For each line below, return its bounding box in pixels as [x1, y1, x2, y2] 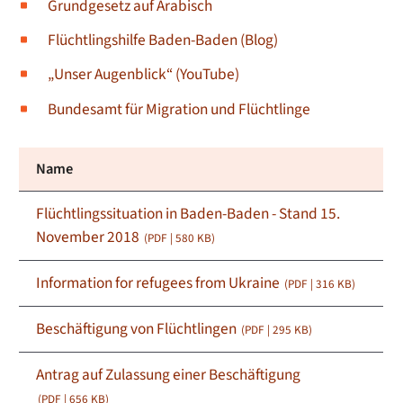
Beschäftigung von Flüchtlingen [36, 317, 240, 340]
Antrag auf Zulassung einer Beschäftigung [36, 363, 301, 386]
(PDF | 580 [144, 229, 198, 246]
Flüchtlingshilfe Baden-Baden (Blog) [47, 29, 278, 52]
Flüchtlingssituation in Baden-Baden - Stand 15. [36, 201, 341, 225]
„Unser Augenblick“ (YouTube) [47, 63, 239, 86]
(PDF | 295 [241, 321, 295, 338]
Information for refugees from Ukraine [36, 271, 283, 294]
